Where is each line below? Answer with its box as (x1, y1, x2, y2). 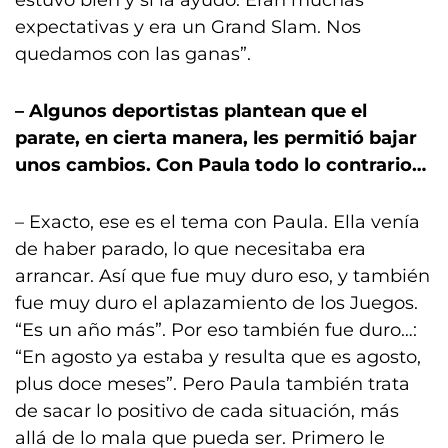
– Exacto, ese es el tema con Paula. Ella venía (15, 211, 420, 233)
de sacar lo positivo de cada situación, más (15, 400, 399, 422)
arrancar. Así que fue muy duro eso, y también (15, 265, 430, 287)
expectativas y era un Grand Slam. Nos (15, 16, 361, 38)
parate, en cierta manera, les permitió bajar (15, 127, 417, 149)
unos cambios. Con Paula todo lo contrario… (15, 154, 426, 176)
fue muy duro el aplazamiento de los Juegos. (15, 292, 418, 314)
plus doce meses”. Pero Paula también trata (15, 373, 410, 395)
